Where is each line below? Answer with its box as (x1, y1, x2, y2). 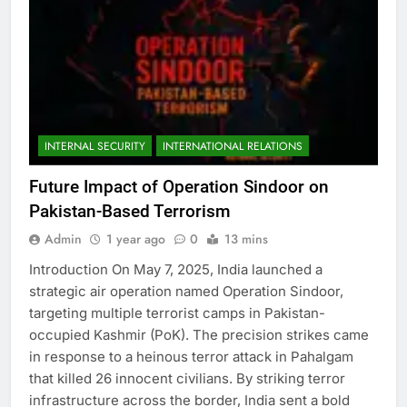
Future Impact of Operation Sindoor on (29, 176, 329, 198)
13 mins (224, 230, 268, 249)
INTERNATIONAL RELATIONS (163, 138, 303, 155)
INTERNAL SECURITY (45, 138, 145, 155)
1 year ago (106, 230, 165, 249)
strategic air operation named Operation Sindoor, (29, 283, 343, 301)
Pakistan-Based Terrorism (29, 201, 231, 223)
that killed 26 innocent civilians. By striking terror (29, 370, 345, 388)
